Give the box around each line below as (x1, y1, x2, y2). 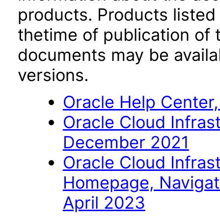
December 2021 (62, 132, 189, 152)
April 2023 (62, 192, 145, 213)
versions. (18, 65, 88, 85)
